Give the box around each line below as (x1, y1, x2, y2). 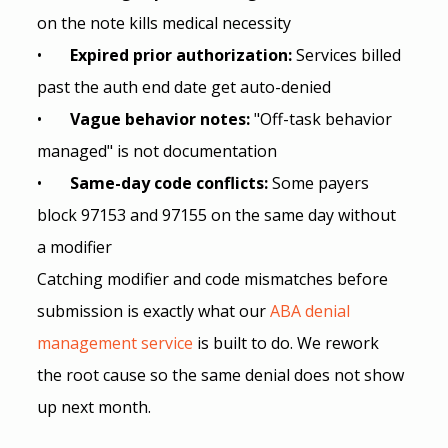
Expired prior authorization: (69, 43, 296, 66)
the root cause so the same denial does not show (36, 363, 408, 386)
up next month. (36, 395, 151, 418)
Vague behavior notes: (69, 107, 254, 130)
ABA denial (265, 299, 354, 322)
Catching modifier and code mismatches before (36, 267, 392, 290)
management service (36, 331, 193, 354)
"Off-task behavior (253, 107, 396, 130)
